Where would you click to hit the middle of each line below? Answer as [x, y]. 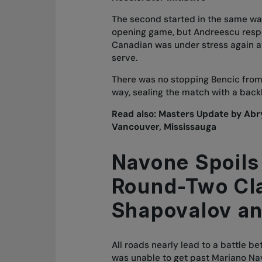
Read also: [135, 114]
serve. [124, 58]
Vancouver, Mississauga [164, 127]
